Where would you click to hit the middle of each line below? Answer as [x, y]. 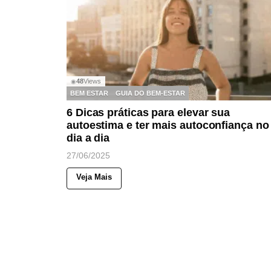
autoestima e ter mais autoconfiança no [168, 126]
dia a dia [88, 138]
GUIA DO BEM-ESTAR [150, 93]
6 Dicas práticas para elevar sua [149, 113]
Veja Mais [94, 177]
